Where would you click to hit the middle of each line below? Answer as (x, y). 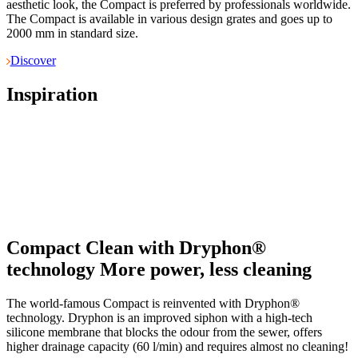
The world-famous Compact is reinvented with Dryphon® (153, 304)
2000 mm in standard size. (72, 33)
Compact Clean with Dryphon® (136, 248)
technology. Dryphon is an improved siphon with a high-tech (159, 318)
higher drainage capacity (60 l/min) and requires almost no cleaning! (177, 347)
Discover (33, 60)
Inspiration (52, 94)
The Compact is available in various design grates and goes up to (169, 18)
